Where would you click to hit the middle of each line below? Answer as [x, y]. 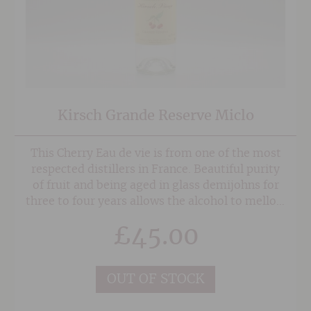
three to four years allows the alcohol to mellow [155, 202]
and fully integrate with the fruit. [155, 218]
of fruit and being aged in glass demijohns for [155, 186]
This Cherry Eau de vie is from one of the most [155, 154]
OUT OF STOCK [155, 279]
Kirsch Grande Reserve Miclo [155, 116]
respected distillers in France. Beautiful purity [155, 170]
